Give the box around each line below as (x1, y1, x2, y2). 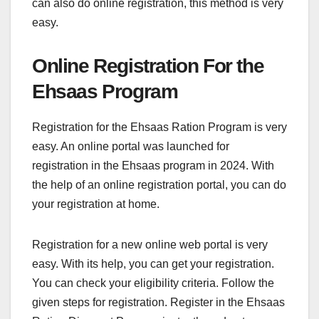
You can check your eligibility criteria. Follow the (32, 277, 274, 290)
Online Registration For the (32, 55, 264, 78)
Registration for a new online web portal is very (32, 239, 268, 251)
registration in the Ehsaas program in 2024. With (32, 159, 274, 172)
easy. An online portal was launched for (32, 140, 229, 153)
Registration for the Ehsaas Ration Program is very (32, 121, 287, 134)
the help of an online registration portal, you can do (32, 179, 286, 192)
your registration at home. (32, 198, 159, 211)
